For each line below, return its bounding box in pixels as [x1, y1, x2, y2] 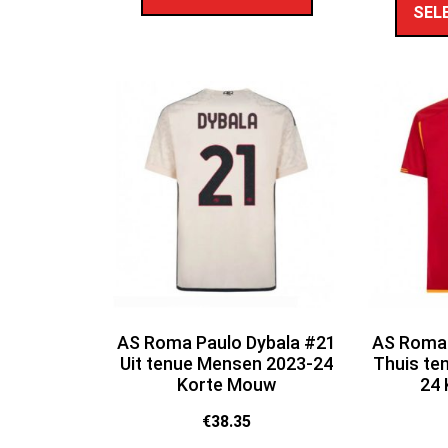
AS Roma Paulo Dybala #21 [117, 332, 337, 354]
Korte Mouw [177, 374, 277, 396]
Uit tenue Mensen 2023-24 [120, 353, 334, 375]
